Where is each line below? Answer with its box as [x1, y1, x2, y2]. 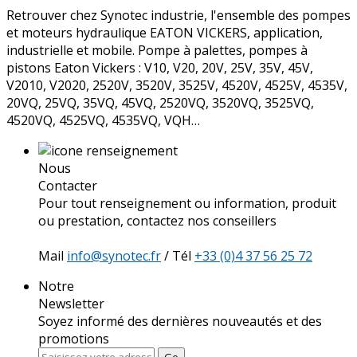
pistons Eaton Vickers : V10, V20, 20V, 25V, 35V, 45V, [6, 59, 313, 77]
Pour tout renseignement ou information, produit [38, 194, 336, 213]
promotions [38, 330, 109, 348]
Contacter [38, 177, 97, 195]
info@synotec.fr [67, 247, 161, 265]
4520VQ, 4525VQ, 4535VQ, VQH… [6, 112, 200, 130]
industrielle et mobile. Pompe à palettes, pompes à [6, 41, 308, 60]
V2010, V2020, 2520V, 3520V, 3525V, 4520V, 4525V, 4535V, [6, 76, 347, 95]
